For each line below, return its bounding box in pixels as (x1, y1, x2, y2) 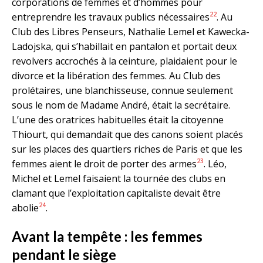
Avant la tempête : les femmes (12, 227, 203, 245)
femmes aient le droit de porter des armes (12, 157, 197, 170)
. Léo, (204, 157, 227, 170)
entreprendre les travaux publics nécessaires (12, 10, 210, 23)
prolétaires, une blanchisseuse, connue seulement (12, 83, 233, 97)
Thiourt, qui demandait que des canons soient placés (12, 127, 243, 141)
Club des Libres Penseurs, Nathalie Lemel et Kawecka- (12, 25, 249, 38)
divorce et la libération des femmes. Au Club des (12, 69, 221, 82)
